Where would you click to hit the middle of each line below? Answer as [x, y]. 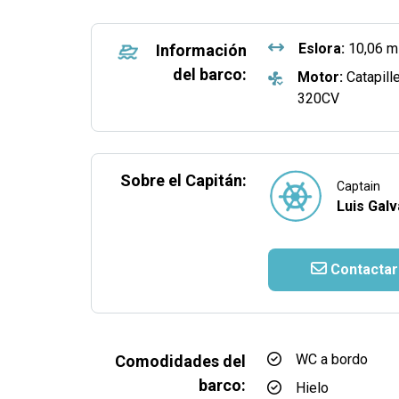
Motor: [320, 77]
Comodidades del [180, 361]
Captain [358, 186]
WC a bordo [332, 359]
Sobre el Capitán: [183, 180]
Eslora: [321, 49]
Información [201, 50]
